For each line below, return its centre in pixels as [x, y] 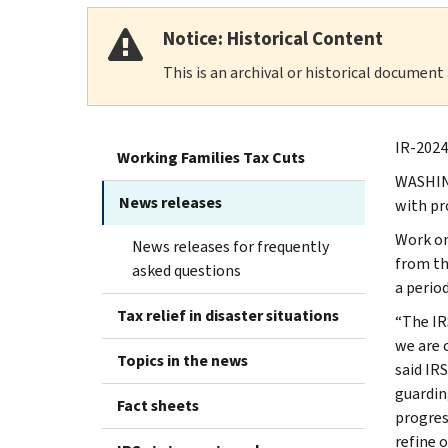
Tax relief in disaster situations [228, 315]
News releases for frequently [230, 246]
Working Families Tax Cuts [211, 157]
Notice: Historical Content [273, 38]
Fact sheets [158, 405]
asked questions [186, 270]
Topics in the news [182, 360]
